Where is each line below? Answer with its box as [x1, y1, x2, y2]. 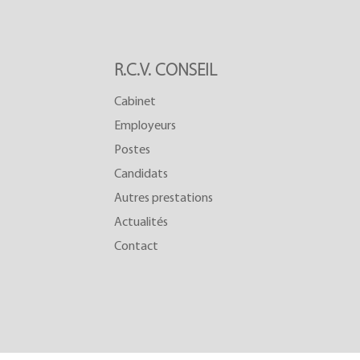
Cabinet [114, 95, 156, 108]
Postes [114, 143, 150, 157]
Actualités [114, 215, 168, 229]
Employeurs [114, 119, 176, 133]
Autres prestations [114, 191, 213, 205]
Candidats [114, 167, 168, 181]
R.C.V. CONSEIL [114, 61, 217, 80]
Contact [114, 239, 158, 253]
